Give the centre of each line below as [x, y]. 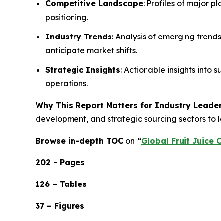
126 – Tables [61, 184]
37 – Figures [60, 205]
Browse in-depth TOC [79, 140]
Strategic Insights [83, 69]
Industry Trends [79, 36]
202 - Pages [60, 162]
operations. [67, 83]
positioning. [67, 18]
